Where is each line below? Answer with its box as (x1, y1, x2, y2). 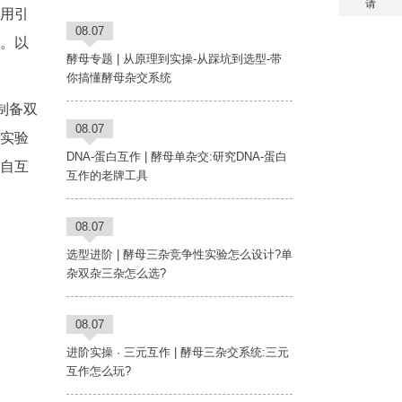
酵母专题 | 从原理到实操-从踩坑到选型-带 (66, 52, 282, 66)
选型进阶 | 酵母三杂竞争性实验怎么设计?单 (66, 248, 293, 262)
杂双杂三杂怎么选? (66, 267, 166, 281)
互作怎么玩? (66, 364, 131, 379)
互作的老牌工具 (66, 169, 148, 183)
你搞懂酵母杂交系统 (66, 71, 171, 85)
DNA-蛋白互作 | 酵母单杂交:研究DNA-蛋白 (66, 150, 287, 164)
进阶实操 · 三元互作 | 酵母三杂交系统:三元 (66, 345, 289, 360)
